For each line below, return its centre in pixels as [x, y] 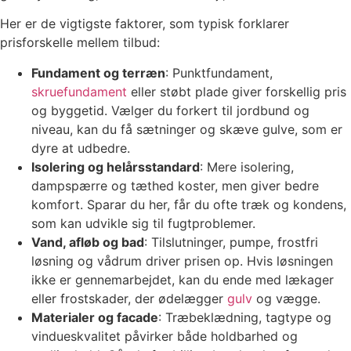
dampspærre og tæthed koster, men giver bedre [175, 185]
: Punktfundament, [219, 72]
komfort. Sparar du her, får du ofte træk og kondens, [189, 204]
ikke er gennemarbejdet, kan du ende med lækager [183, 279]
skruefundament [79, 91]
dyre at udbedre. [81, 148]
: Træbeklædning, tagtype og [245, 317]
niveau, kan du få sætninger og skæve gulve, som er [187, 129]
